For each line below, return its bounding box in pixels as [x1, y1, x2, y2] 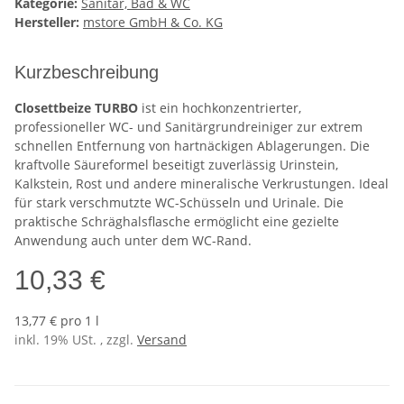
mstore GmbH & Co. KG [83, 14, 223, 32]
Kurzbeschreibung [14, 62, 159, 83]
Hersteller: [14, 14, 79, 32]
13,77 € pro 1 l [14, 312, 99, 330]
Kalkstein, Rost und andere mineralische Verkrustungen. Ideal [14, 175, 389, 193]
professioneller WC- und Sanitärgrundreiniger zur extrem [14, 118, 363, 136]
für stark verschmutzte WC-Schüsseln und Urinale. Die [14, 194, 344, 212]
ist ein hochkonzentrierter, [138, 99, 301, 117]
